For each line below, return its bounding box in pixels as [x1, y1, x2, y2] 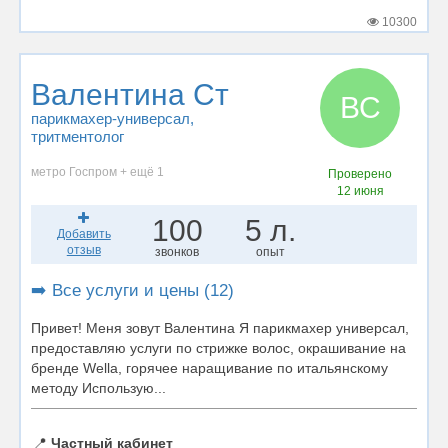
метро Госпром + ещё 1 [31, 165, 164, 179]
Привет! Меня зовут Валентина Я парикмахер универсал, [31, 320, 409, 336]
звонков [155, 245, 200, 259]
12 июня [336, 184, 384, 198]
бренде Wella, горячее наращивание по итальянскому [31, 360, 388, 376]
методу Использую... [31, 380, 166, 396]
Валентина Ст [31, 78, 229, 111]
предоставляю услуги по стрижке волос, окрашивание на [31, 340, 406, 356]
